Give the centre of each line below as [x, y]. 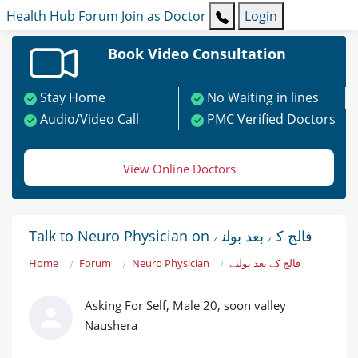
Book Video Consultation [197, 54]
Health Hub [41, 16]
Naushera [111, 326]
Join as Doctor [164, 16]
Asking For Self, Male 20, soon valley [185, 306]
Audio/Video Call [89, 119]
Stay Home [73, 98]
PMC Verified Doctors [271, 119]
